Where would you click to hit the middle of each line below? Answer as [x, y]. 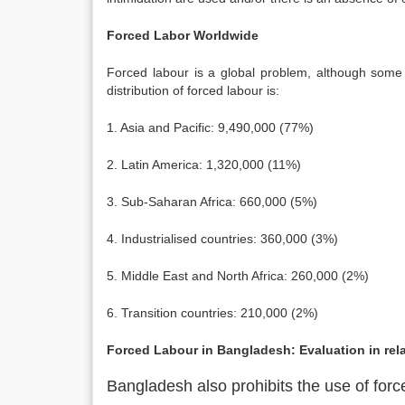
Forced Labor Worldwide [183, 35]
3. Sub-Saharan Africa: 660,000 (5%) [212, 202]
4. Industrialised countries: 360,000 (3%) [222, 239]
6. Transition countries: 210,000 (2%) [212, 313]
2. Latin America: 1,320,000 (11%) [204, 165]
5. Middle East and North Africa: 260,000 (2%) [238, 276]
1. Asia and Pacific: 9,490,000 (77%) [210, 127]
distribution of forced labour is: [193, 90]
